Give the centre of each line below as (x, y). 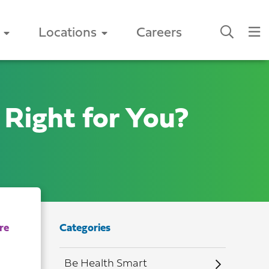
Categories (85, 228)
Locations (68, 33)
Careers (159, 33)
